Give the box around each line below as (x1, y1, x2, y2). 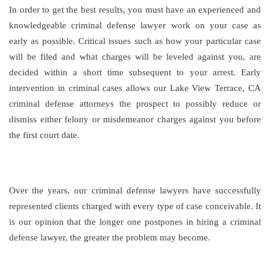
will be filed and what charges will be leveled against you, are (9, 52, 261, 61)
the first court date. (9, 130, 80, 140)
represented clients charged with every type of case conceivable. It (9, 201, 261, 211)
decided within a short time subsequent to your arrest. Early (9, 67, 261, 77)
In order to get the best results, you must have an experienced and (9, 5, 261, 14)
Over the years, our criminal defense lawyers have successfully (9, 186, 261, 195)
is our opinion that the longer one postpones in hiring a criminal (9, 217, 261, 227)
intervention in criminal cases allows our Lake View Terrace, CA (9, 83, 261, 93)
